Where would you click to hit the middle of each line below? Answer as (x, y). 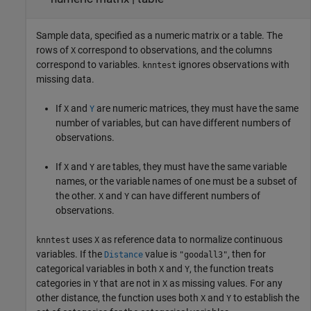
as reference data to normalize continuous (191, 239)
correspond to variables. (89, 64)
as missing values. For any (225, 283)
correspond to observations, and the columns (174, 50)
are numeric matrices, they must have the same (196, 108)
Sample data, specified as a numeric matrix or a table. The (159, 35)
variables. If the (70, 254)
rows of (53, 50)
